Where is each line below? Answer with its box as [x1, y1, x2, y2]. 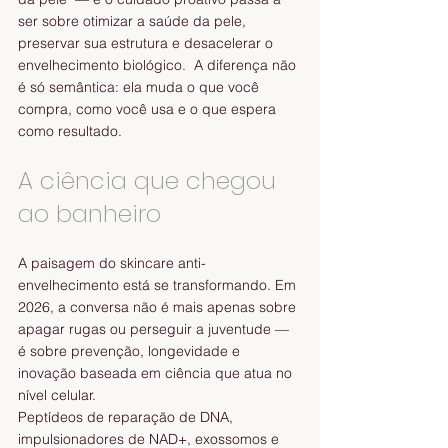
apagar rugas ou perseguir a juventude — [18, 320, 293, 339]
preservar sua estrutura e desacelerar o [18, 34, 277, 53]
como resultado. [18, 122, 122, 141]
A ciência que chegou [18, 164, 283, 198]
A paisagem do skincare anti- [18, 254, 206, 273]
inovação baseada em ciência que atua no [18, 364, 296, 383]
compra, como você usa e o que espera [18, 100, 280, 119]
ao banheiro [18, 197, 161, 231]
